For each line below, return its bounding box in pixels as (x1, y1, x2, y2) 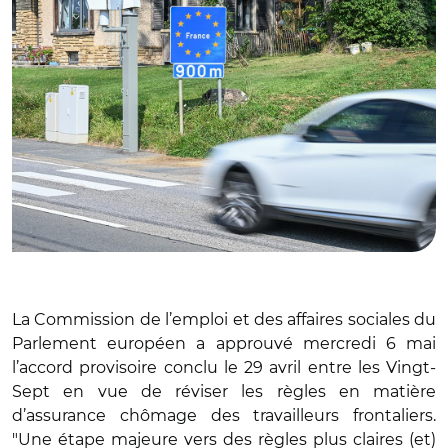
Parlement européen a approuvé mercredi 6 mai (12, 333, 436, 353)
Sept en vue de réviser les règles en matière (12, 381, 436, 401)
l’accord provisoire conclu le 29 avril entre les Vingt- (12, 357, 436, 377)
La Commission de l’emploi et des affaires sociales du (12, 309, 436, 329)
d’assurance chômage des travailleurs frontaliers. (12, 405, 436, 425)
